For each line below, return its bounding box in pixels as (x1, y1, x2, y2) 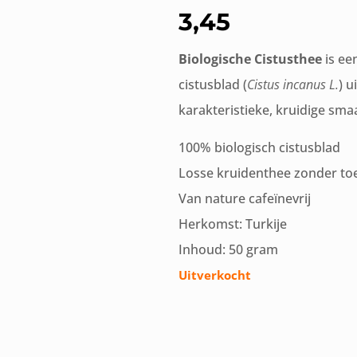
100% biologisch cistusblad (178, 139, 340, 156)
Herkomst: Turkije (178, 215, 287, 233)
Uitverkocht (178, 267, 251, 283)
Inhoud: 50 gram (178, 241, 278, 258)
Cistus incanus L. (247, 76, 339, 93)
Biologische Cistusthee (178, 50, 322, 68)
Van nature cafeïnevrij (178, 190, 311, 207)
